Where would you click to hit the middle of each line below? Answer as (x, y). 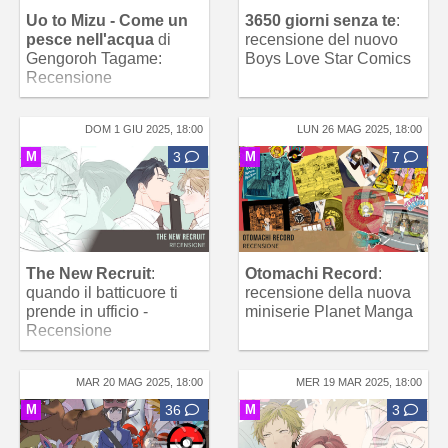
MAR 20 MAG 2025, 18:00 (139, 382)
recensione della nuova (328, 293)
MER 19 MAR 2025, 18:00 (359, 382)
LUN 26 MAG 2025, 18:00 (359, 129)
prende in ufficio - (87, 312)
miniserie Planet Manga (329, 312)
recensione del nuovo (321, 39)
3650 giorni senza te (320, 20)
